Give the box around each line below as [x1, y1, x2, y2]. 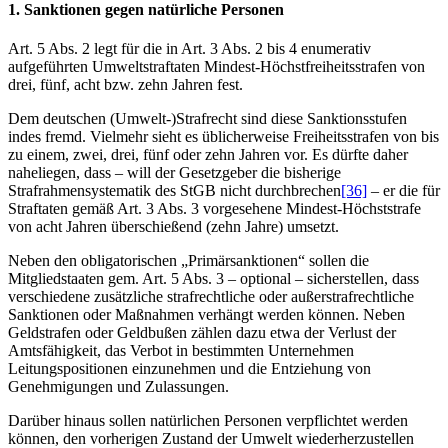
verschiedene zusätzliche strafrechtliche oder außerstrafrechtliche [8, 288, 414, 306]
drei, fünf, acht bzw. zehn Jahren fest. [8, 76, 243, 94]
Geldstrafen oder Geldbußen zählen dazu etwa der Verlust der [8, 324, 396, 342]
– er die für [367, 182, 440, 200]
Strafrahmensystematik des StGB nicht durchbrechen [8, 182, 341, 200]
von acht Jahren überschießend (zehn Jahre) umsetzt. [8, 218, 339, 236]
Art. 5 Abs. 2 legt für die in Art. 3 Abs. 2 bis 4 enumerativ [8, 40, 371, 58]
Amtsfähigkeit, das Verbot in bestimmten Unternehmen [8, 342, 354, 360]
